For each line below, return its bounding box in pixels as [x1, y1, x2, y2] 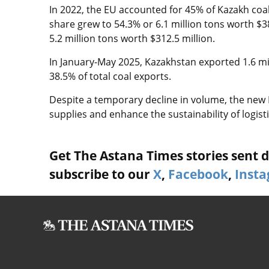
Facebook [168, 166, 228, 183]
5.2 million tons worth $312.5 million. [49, 32, 215, 45]
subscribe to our [49, 166, 153, 183]
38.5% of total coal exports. [49, 70, 171, 83]
